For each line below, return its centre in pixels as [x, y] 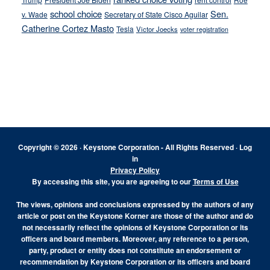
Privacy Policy [135, 170]
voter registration [204, 30]
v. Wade [34, 14]
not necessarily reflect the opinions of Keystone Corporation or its [135, 228]
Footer [40, 94]
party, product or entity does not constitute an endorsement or [135, 250]
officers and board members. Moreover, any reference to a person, [135, 239]
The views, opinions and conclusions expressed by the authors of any [135, 205]
